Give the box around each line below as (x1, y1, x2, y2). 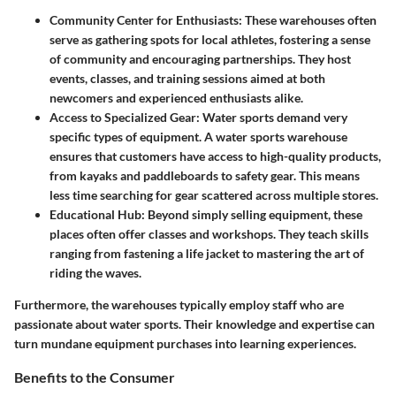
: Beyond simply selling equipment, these (141, 207, 362, 223)
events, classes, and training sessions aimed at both (49, 71, 325, 87)
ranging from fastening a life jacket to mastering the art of (49, 246, 364, 262)
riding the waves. (49, 265, 141, 281)
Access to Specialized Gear (49, 110, 196, 126)
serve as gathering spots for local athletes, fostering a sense (49, 32, 370, 48)
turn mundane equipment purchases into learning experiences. (14, 336, 356, 352)
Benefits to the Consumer (14, 369, 175, 386)
